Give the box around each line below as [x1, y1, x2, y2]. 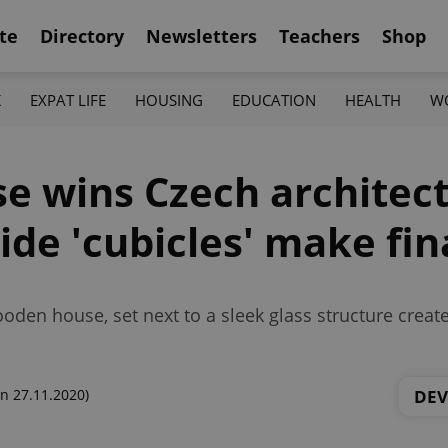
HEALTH [345, 89, 402, 110]
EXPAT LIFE [29, 89, 106, 110]
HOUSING [134, 89, 203, 110]
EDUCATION [232, 89, 317, 110]
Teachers [279, 23, 360, 48]
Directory [40, 23, 124, 48]
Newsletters [146, 23, 257, 48]
